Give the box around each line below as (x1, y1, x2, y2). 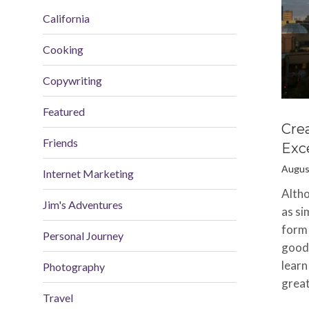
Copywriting (43, 74, 102, 87)
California (43, 12, 90, 25)
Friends (43, 136, 78, 149)
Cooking (43, 43, 83, 56)
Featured (43, 105, 85, 118)
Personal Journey (43, 229, 123, 242)
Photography (43, 260, 105, 273)
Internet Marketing (43, 167, 134, 180)
